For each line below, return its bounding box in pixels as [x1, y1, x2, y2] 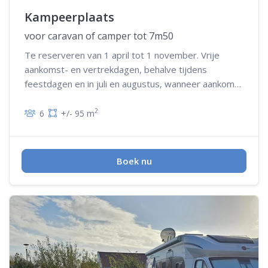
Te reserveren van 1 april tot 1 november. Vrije [25, 48, 220, 61]
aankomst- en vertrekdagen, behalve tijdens [25, 63, 207, 75]
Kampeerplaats [25, 8, 114, 25]
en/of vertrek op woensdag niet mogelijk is [25, 92, 202, 104]
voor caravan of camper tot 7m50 [25, 29, 173, 42]
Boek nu [116, 154, 152, 167]
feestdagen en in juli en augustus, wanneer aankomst [25, 77, 243, 90]
